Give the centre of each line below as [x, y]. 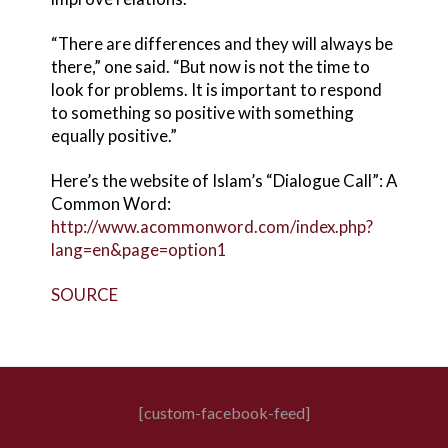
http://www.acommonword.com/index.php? [211, 226]
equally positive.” [113, 135]
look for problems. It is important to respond [216, 89]
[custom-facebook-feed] [224, 412]
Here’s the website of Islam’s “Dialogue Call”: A [223, 180]
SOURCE [84, 294]
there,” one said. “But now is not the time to [210, 66]
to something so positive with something [202, 112]
